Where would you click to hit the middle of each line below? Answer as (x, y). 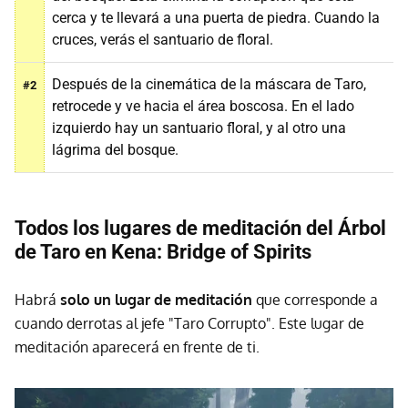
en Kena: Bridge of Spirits (198, 252)
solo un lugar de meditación (156, 300)
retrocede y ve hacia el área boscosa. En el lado (203, 107)
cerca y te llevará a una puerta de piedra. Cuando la (216, 18)
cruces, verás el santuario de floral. (163, 40)
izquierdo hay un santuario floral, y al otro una (199, 128)
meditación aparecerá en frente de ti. (137, 347)
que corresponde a (317, 300)
